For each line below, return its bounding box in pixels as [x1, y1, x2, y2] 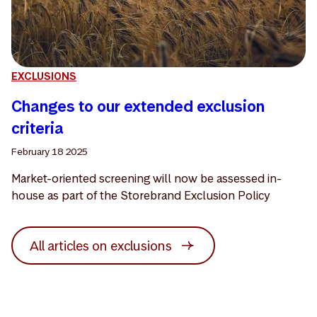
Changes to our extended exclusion [11, 96, 265, 117]
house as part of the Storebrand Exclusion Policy [11, 188, 270, 204]
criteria [11, 118, 64, 139]
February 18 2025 [11, 145, 88, 158]
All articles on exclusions [29, 236, 172, 255]
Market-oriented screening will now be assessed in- [11, 171, 282, 187]
